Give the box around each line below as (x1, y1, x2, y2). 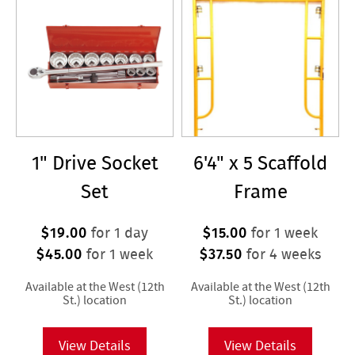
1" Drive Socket (31, 148, 158, 177)
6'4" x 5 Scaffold (193, 148, 327, 177)
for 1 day (86, 221, 148, 243)
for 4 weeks (242, 242, 322, 265)
